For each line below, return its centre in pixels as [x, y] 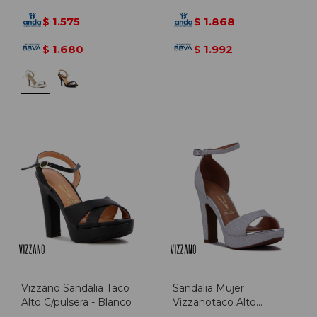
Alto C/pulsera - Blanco [76, 302]
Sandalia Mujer [208, 288]
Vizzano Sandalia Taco [75, 288]
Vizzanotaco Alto [214, 302]
